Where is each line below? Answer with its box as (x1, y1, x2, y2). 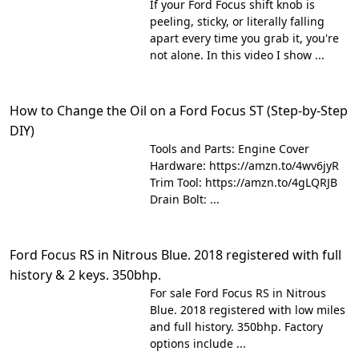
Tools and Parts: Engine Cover (150, 141, 309, 156)
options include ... (150, 336, 246, 351)
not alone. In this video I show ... (150, 47, 325, 63)
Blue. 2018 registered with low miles (150, 302, 345, 317)
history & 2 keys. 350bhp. (10, 266, 161, 284)
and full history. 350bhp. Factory (150, 319, 323, 334)
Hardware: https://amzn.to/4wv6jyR (150, 158, 339, 173)
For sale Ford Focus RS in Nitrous (150, 285, 326, 301)
